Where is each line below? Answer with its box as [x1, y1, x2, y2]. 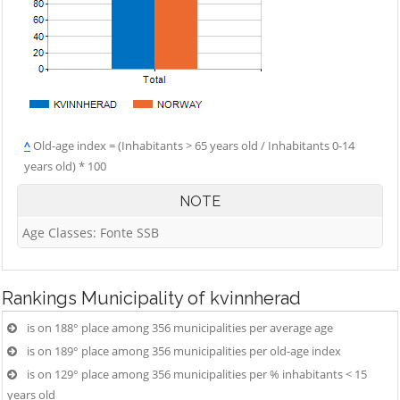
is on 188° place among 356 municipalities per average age [27, 320, 333, 336]
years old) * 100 [24, 158, 106, 174]
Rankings [2, 287, 81, 309]
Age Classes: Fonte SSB [22, 224, 159, 241]
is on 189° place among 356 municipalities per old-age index [27, 343, 341, 359]
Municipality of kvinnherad [81, 287, 301, 309]
